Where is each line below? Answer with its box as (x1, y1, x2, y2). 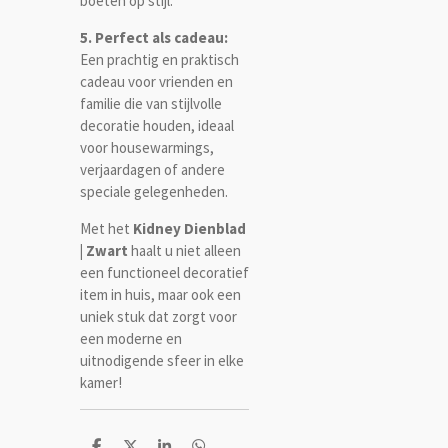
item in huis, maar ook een (80, 284, 241, 304)
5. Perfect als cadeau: (80, 27, 228, 47)
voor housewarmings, (80, 137, 214, 157)
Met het (80, 218, 133, 238)
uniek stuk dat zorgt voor (80, 306, 237, 326)
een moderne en (80, 328, 182, 348)
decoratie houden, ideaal (80, 115, 234, 135)
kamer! (80, 372, 122, 392)
